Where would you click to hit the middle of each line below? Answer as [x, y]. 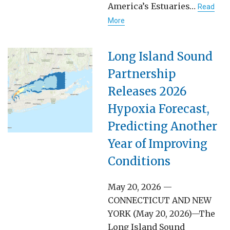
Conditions [140, 161]
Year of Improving [158, 143]
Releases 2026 [147, 91]
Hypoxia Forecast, [159, 109]
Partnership [142, 74]
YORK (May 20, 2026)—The [161, 213]
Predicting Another [162, 126]
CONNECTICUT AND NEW [160, 200]
